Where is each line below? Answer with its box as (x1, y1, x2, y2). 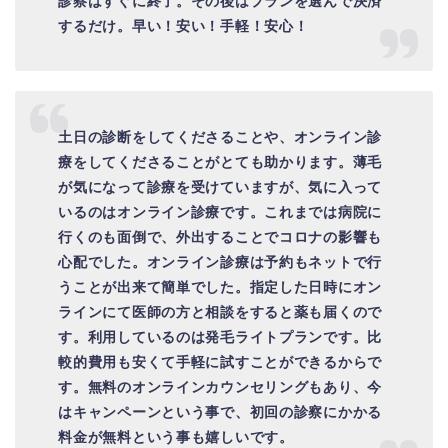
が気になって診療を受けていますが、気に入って (58, 179, 383, 196)
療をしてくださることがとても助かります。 (58, 154, 353, 171)
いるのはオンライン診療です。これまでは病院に (58, 204, 383, 221)
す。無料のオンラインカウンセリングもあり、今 (58, 379, 383, 396)
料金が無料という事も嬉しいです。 (58, 429, 294, 446)
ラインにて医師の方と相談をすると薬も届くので (58, 304, 383, 321)
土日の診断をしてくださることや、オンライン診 (58, 129, 383, 146)
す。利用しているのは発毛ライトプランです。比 (58, 329, 383, 346)
